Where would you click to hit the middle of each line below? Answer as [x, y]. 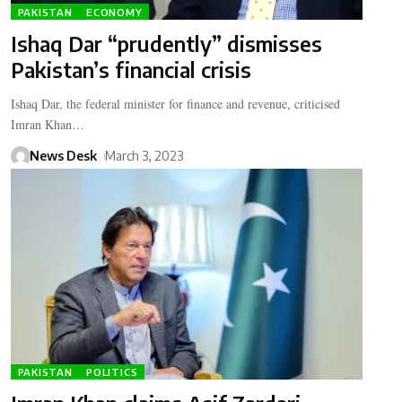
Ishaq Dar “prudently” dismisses [166, 44]
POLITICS [112, 371]
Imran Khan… [47, 125]
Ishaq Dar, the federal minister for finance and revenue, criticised [175, 104]
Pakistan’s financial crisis [131, 70]
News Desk [63, 156]
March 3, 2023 [144, 156]
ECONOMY [114, 12]
